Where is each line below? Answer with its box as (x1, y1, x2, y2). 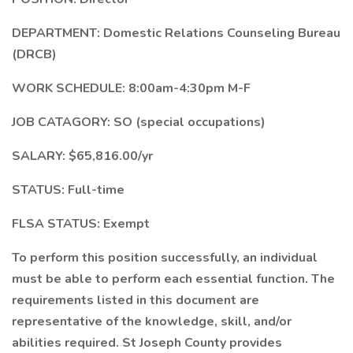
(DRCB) (12, 46, 57, 63)
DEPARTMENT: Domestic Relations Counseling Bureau (12, 24, 340, 42)
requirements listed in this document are (12, 292, 259, 309)
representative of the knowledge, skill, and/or (12, 313, 292, 330)
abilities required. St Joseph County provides (12, 334, 282, 351)
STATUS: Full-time (12, 181, 124, 199)
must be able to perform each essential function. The (12, 270, 335, 288)
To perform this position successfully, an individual (12, 249, 318, 266)
